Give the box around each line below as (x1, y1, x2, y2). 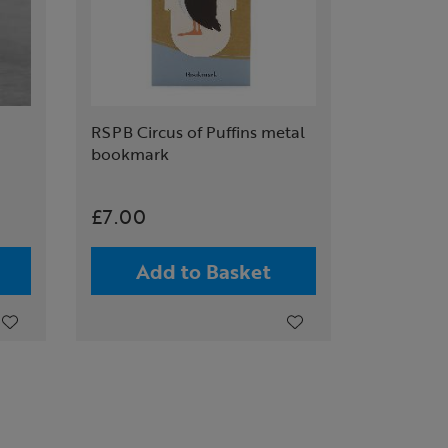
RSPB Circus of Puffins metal (91, 120, 305, 144)
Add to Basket (136, 256, 271, 286)
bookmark (91, 142, 169, 166)
